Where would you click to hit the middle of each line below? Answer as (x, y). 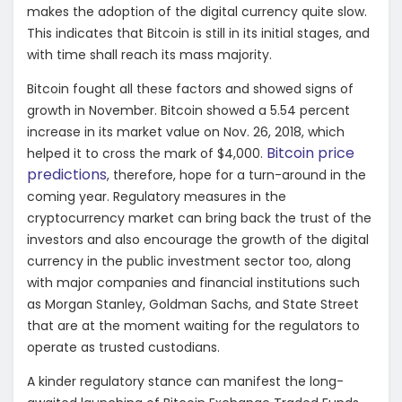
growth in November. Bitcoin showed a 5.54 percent (188, 110)
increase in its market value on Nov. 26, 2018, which (186, 131)
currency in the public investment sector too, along (189, 261)
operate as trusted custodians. (123, 347)
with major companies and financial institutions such (193, 282)
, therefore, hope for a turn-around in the (236, 175)
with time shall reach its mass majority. (149, 54)
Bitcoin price (310, 153)
